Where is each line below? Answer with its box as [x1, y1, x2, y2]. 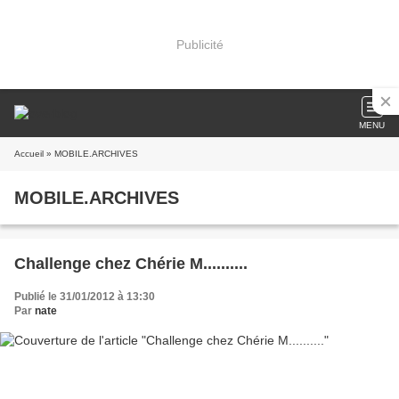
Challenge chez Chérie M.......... [14, 255, 248, 273]
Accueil [14, 149, 44, 159]
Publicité [175, 37, 224, 52]
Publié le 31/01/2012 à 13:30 [14, 290, 155, 303]
